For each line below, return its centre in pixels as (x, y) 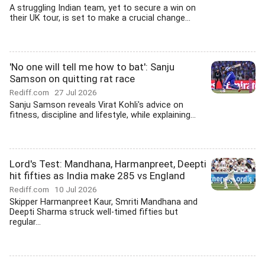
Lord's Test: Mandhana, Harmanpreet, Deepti (108, 164)
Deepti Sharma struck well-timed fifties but (94, 212)
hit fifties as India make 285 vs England (97, 176)
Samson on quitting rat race (72, 79)
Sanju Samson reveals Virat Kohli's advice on (96, 105)
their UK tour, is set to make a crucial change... (100, 18)
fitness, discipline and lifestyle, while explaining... (103, 115)
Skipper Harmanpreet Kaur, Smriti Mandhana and (104, 202)
